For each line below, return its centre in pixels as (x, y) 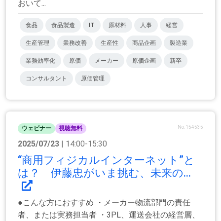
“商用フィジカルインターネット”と (106, 160)
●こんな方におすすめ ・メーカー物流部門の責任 (104, 202)
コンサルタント (46, 79)
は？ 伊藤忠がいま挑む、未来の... (104, 173)
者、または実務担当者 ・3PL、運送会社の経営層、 (109, 215)
